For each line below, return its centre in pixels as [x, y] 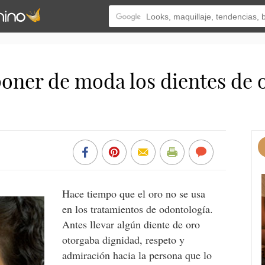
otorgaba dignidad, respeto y [124, 240]
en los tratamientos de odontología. [138, 209]
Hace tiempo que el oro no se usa [134, 193]
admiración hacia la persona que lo [137, 255]
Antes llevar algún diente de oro [131, 224]
